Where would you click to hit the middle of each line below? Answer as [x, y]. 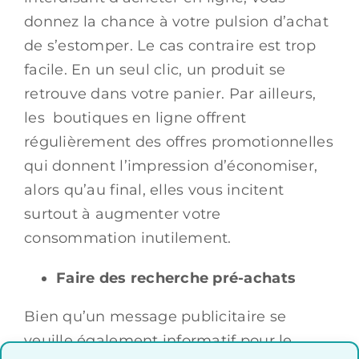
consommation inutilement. [128, 238]
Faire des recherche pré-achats [176, 278]
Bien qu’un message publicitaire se [155, 316]
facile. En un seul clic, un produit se [155, 69]
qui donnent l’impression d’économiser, [171, 165]
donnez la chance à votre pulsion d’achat [176, 21]
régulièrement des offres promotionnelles [179, 141]
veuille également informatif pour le [158, 340]
